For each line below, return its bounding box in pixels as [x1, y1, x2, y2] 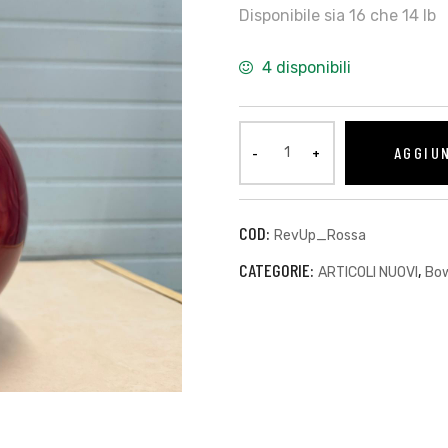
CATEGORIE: [239, 258, 318, 281]
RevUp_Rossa [274, 226, 366, 244]
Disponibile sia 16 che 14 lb [239, 5, 436, 25]
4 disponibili [261, 57, 351, 77]
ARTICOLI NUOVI [318, 263, 418, 281]
